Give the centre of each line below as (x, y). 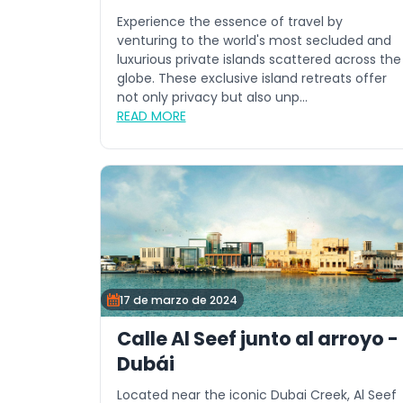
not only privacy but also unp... (212, 98)
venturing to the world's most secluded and (254, 41)
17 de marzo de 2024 (179, 300)
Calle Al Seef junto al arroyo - (257, 338)
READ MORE (151, 116)
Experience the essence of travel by (229, 22)
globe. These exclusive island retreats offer (251, 79)
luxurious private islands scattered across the (259, 60)
